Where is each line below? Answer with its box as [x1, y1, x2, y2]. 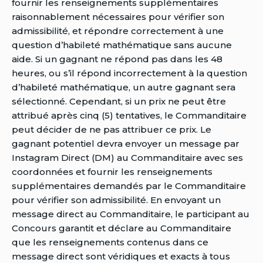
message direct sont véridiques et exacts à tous [12, 250, 230, 262]
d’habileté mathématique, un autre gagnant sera [12, 81, 235, 93]
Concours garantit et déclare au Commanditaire [12, 222, 231, 234]
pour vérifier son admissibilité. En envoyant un [12, 194, 221, 205]
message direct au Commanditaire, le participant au [12, 208, 249, 220]
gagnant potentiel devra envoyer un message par [12, 137, 240, 149]
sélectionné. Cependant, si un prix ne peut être [12, 95, 226, 107]
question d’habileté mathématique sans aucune [12, 39, 232, 50]
